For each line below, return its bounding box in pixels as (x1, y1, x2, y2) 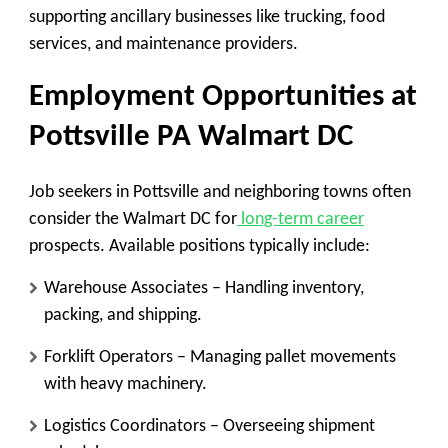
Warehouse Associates (44, 278, 208, 298)
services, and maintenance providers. (29, 35, 298, 55)
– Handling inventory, (208, 278, 364, 298)
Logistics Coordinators (44, 416, 206, 436)
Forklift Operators (44, 347, 173, 367)
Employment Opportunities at (29, 82, 417, 114)
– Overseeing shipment (206, 416, 375, 436)
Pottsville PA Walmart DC (29, 122, 353, 154)
